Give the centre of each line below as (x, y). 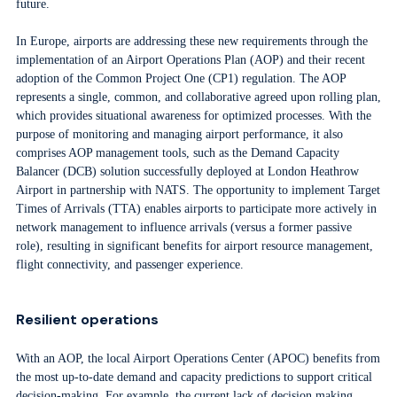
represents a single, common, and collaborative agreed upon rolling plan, (198, 97)
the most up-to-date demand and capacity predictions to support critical (194, 377)
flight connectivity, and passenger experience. (129, 265)
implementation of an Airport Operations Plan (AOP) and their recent (190, 60)
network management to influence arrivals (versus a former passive (183, 227)
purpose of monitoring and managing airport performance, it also (179, 134)
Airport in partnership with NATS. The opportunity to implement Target (198, 190)
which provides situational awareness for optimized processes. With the (193, 116)
